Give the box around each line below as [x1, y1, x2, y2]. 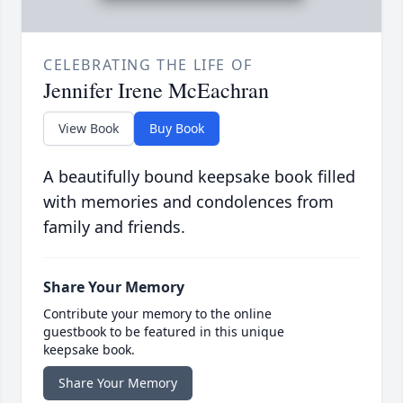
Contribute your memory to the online [43, 305, 272, 323]
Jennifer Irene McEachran [43, 76, 269, 105]
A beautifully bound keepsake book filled [43, 166, 355, 188]
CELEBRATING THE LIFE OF [43, 55, 253, 76]
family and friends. [43, 216, 185, 238]
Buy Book [149, 120, 204, 138]
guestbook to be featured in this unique [43, 323, 284, 341]
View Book [58, 120, 119, 138]
